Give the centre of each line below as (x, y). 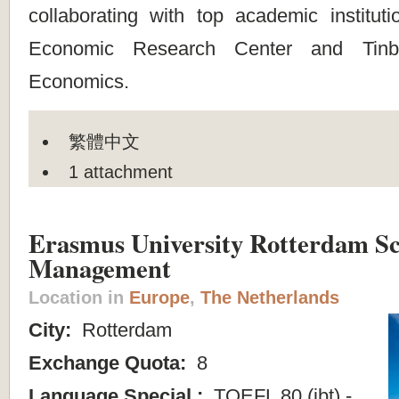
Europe (159, 298)
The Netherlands (270, 298)
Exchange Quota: (110, 363)
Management (100, 269)
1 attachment (121, 171)
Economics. (79, 82)
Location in (79, 298)
